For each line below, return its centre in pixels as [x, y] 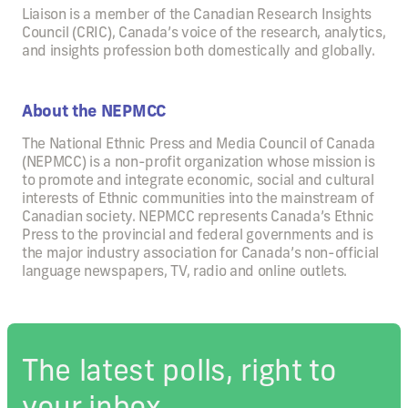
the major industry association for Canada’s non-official [201, 252]
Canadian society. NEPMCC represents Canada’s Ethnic [198, 216]
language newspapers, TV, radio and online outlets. [184, 270]
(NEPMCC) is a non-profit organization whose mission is [199, 161]
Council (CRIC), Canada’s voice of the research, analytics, [204, 32]
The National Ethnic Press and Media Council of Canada [199, 143]
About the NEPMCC [94, 111]
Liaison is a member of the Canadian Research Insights [197, 14]
